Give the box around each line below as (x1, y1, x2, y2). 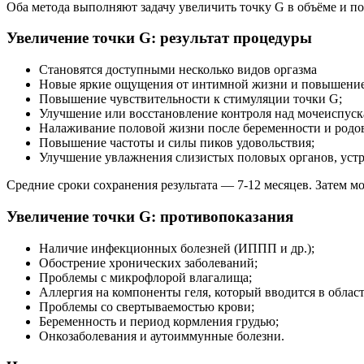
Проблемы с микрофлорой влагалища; (39, 270, 252, 284)
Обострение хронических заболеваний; (39, 255, 258, 270)
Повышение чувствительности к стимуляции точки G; (39, 92, 342, 106)
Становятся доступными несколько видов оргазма (39, 63, 317, 77)
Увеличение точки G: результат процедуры (6, 29, 312, 47)
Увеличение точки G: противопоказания (6, 207, 293, 225)
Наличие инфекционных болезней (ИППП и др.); (39, 240, 314, 255)
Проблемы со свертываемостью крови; (39, 299, 254, 314)
